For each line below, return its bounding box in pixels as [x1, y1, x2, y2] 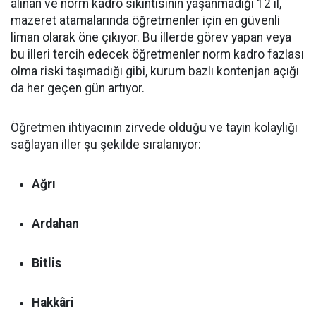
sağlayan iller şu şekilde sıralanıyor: [11, 138, 201, 152]
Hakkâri [32, 296, 74, 310]
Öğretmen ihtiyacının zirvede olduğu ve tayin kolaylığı [11, 121, 298, 135]
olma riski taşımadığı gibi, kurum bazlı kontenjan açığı [11, 64, 299, 78]
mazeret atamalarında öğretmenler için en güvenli [11, 13, 280, 28]
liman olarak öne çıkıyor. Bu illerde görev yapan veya [11, 30, 291, 44]
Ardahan [32, 217, 79, 231]
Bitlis [32, 256, 61, 270]
